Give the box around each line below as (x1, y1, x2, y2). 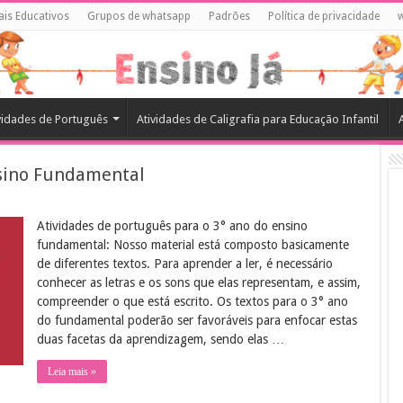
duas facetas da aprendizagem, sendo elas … (37, 331, 285, 346)
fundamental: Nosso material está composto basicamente (37, 237, 350, 252)
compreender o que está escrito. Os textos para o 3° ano (37, 293, 349, 309)
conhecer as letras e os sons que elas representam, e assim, (37, 274, 362, 290)
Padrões (209, 10, 251, 22)
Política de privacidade (268, 10, 381, 22)
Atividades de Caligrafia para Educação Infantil (137, 112, 380, 126)
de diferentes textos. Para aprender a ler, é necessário (37, 255, 334, 271)
